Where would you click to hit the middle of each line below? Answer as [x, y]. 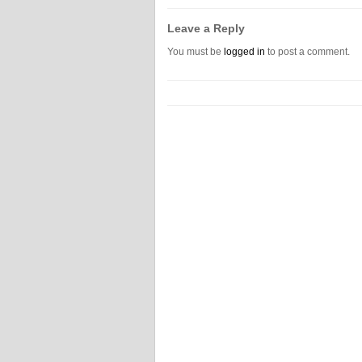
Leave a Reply [206, 28]
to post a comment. [307, 52]
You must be [196, 52]
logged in [244, 52]
